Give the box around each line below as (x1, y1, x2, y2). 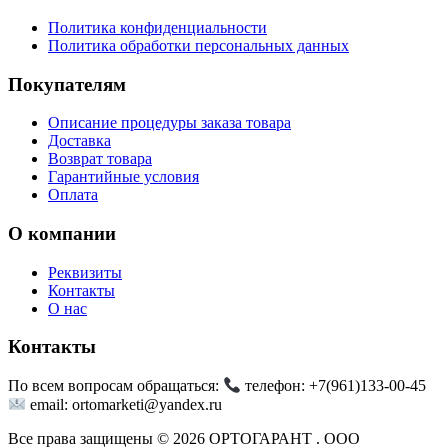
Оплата (48, 186, 98, 204)
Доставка (48, 132, 111, 150)
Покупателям (8, 73, 126, 95)
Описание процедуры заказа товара (48, 114, 291, 132)
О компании (8, 222, 116, 244)
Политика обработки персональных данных (48, 36, 349, 54)
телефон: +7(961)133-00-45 (241, 377, 427, 395)
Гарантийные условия (48, 168, 199, 186)
